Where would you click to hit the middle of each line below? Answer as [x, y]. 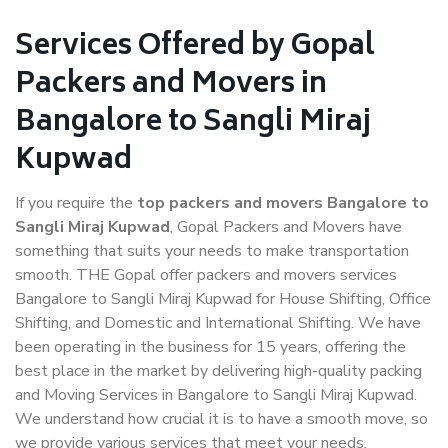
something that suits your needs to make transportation [212, 251]
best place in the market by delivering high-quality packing [218, 371]
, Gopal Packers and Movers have [286, 227]
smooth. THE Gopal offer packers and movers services [206, 275]
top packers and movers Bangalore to [283, 203]
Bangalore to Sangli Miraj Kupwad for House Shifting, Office [223, 299]
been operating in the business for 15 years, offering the [210, 347]
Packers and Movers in [171, 86]
